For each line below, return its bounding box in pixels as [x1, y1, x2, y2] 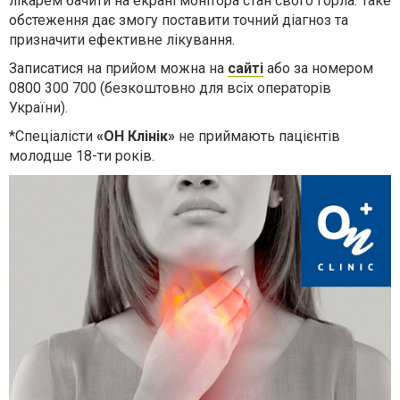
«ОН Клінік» [96, 128, 175, 146]
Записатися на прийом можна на [9, 60, 228, 78]
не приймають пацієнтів [179, 128, 340, 146]
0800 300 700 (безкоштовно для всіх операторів [9, 79, 331, 97]
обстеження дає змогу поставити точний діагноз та [9, 12, 348, 29]
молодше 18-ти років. [9, 147, 154, 165]
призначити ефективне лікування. [9, 31, 235, 49]
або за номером [267, 60, 373, 78]
